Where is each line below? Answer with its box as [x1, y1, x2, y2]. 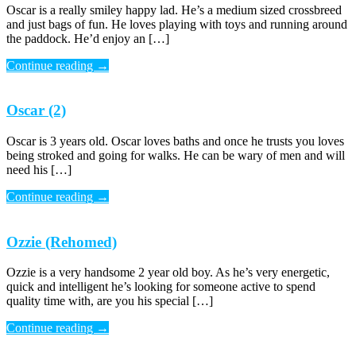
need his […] [6, 162, 72, 176]
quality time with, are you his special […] [6, 294, 213, 308]
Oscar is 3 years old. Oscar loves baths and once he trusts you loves [6, 133, 344, 148]
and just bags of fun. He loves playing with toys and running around [6, 17, 347, 31]
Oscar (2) [6, 102, 66, 119]
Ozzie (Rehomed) [6, 233, 117, 250]
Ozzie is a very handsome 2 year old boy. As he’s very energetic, [6, 265, 330, 280]
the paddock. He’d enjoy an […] [6, 31, 169, 45]
